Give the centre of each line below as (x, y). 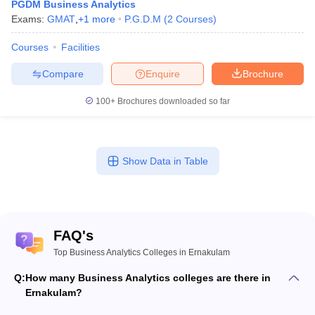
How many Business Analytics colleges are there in (148, 278)
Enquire (163, 73)
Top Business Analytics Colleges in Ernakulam (142, 252)
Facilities (81, 47)
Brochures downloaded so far (173, 101)
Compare (63, 73)
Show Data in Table (165, 161)
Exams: (29, 19)
